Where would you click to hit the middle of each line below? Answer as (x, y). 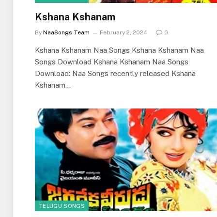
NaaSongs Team (66, 32)
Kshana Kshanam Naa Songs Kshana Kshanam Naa (119, 50)
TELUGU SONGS (62, 206)
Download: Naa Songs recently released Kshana (115, 73)
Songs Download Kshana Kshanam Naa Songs (112, 62)
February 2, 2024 (124, 32)
